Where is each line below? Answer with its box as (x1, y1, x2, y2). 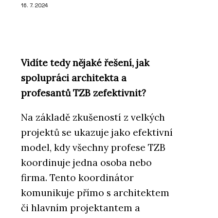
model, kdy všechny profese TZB (21, 142, 165, 154)
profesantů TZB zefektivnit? (21, 87, 146, 99)
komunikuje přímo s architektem (21, 187, 169, 199)
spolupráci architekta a (21, 72, 127, 84)
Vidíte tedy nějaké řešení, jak (21, 57, 149, 69)
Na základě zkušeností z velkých (21, 111, 165, 124)
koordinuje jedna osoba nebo (21, 157, 152, 169)
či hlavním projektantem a (21, 202, 140, 214)
